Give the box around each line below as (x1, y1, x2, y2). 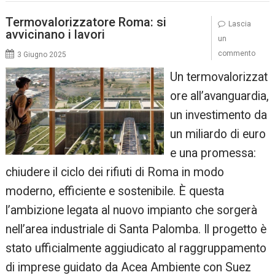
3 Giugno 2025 (17, 50, 67, 59)
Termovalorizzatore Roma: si (6, 14, 167, 29)
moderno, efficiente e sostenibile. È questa (6, 184, 225, 198)
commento (217, 48, 255, 58)
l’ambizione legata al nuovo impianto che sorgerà (6, 203, 258, 217)
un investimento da (169, 107, 267, 122)
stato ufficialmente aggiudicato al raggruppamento (6, 241, 267, 255)
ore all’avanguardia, (169, 88, 269, 103)
